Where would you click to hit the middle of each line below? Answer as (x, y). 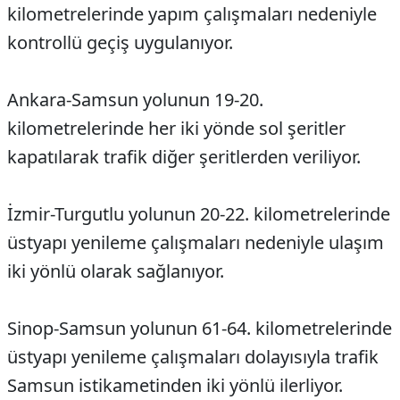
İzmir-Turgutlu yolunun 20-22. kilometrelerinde (199, 214)
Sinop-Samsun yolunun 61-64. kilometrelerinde (200, 329)
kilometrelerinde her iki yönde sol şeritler (176, 129)
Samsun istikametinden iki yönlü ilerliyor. (175, 386)
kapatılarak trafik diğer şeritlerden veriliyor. (184, 157)
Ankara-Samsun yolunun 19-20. (135, 100)
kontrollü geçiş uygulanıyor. (120, 43)
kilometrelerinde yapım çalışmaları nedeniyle (192, 14)
